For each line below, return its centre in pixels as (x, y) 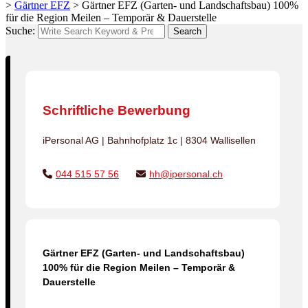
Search (187, 31)
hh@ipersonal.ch (186, 174)
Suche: (20, 30)
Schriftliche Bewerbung (117, 111)
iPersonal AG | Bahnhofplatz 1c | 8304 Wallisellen (149, 141)
